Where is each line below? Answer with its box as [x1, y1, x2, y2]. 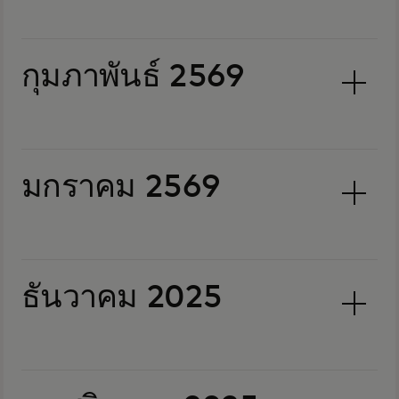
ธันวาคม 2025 [21, 282, 223, 314]
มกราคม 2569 [21, 172, 221, 204]
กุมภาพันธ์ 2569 [21, 61, 245, 94]
